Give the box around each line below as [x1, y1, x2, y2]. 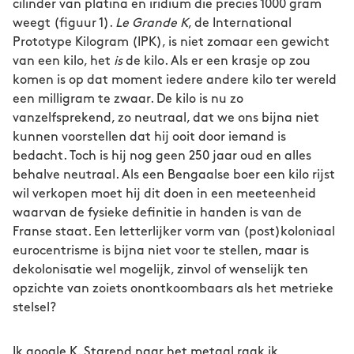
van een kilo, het [13, 55, 114, 67]
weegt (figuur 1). [13, 17, 115, 29]
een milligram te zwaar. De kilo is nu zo [13, 93, 243, 105]
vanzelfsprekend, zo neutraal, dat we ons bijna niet [13, 112, 319, 124]
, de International [188, 17, 292, 29]
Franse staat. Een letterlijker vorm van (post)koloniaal [13, 226, 335, 238]
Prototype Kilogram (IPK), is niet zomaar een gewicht [13, 36, 330, 48]
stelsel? [13, 302, 56, 314]
